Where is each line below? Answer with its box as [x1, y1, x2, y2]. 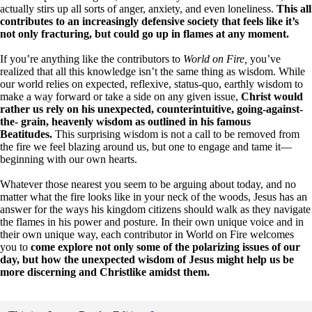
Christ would [241, 90, 303, 102]
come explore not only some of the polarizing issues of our [31, 240, 300, 253]
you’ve [247, 52, 281, 65]
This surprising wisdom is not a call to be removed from [52, 127, 299, 140]
